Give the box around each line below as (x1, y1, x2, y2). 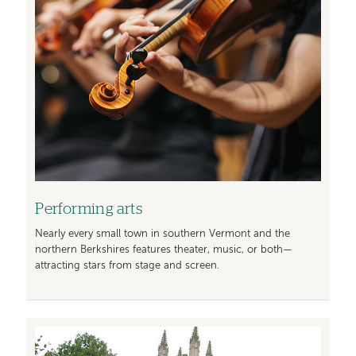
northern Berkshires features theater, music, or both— (35, 244, 293, 255)
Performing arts (35, 202, 143, 218)
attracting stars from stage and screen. (35, 260, 220, 271)
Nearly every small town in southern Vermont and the (35, 228, 291, 239)
